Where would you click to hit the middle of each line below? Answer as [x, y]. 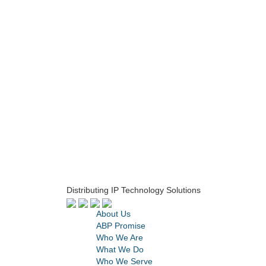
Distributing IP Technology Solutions [134, 190]
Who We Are [120, 238]
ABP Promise [121, 226]
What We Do [120, 250]
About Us [113, 214]
